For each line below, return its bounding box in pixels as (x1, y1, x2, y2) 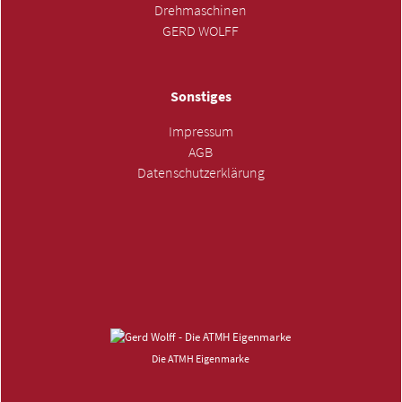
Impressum (168, 122, 233, 140)
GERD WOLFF (162, 22, 240, 40)
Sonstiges (170, 87, 232, 105)
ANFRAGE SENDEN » (149, 189, 253, 204)
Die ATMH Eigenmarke (152, 351, 250, 365)
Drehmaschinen (154, 2, 248, 20)
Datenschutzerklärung (136, 163, 265, 181)
